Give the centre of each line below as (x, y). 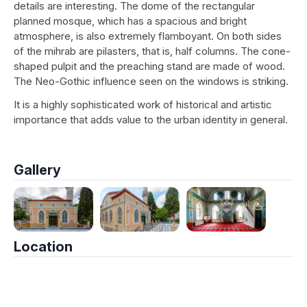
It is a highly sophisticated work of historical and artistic (143, 105)
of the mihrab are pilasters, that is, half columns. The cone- (152, 51)
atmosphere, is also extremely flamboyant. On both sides (148, 36)
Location (43, 247)
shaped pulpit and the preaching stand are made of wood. (149, 66)
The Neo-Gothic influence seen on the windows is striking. (151, 81)
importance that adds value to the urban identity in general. (151, 120)
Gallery (37, 170)
